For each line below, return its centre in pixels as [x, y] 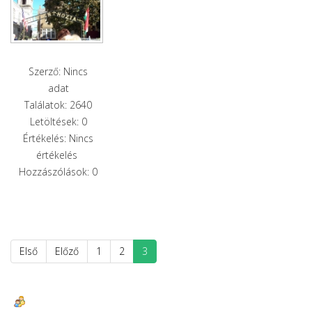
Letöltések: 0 [58, 121]
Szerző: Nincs [58, 71]
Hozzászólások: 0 [58, 171]
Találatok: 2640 [58, 104]
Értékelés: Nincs [58, 138]
